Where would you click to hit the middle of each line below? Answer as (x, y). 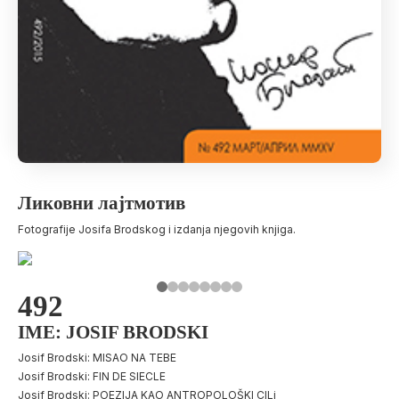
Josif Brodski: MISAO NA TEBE (97, 357)
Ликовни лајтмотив (102, 203)
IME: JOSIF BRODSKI (113, 332)
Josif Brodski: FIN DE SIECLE (92, 376)
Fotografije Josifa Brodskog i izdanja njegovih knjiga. (157, 229)
